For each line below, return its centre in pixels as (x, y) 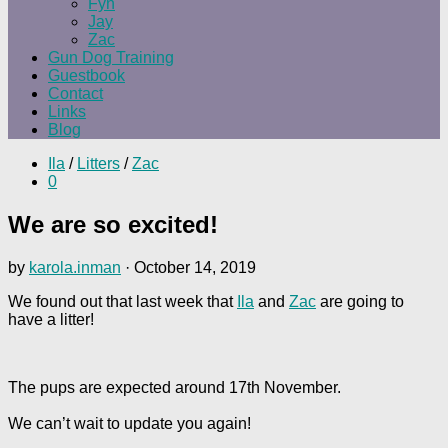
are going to (360, 301)
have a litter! (51, 319)
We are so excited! (113, 224)
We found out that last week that (122, 301)
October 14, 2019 (195, 267)
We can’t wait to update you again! (129, 423)
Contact (75, 93)
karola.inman (75, 267)
